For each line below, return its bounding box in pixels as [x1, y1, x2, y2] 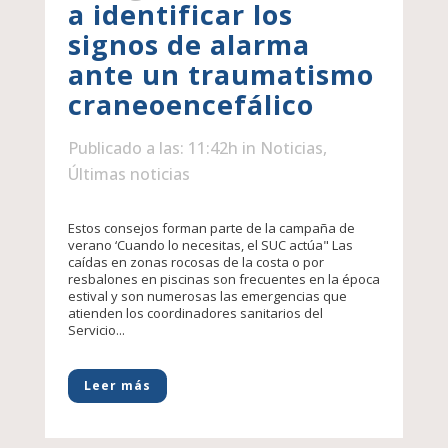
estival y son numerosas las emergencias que [67, 287, 347, 306]
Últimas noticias [67, 163, 190, 186]
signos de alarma [67, 26, 310, 64]
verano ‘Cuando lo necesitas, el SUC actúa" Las [67, 236, 353, 255]
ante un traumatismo [67, 56, 374, 94]
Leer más [83, 377, 151, 395]
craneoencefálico [67, 86, 314, 124]
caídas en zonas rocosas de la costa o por [67, 253, 324, 272]
